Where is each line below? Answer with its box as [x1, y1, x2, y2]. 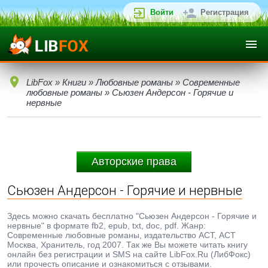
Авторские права [92, 156, 176, 167]
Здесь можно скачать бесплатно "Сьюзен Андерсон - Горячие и [7, 211, 257, 221]
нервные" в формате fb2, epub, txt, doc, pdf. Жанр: [7, 221, 206, 230]
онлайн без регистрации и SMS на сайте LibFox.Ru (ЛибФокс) [7, 249, 251, 259]
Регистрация [200, 8, 249, 17]
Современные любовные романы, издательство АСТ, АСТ [7, 230, 236, 240]
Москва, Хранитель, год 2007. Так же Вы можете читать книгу [7, 240, 248, 249]
